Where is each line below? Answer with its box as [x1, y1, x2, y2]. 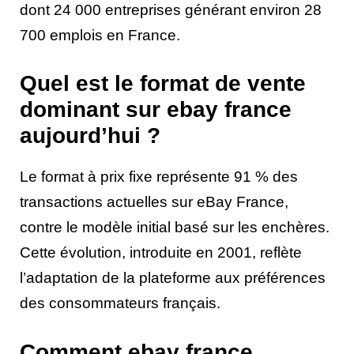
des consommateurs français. [20, 295, 220, 312]
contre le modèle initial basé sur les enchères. [20, 219, 330, 236]
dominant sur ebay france [20, 97, 292, 122]
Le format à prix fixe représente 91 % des [20, 168, 298, 186]
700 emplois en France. [20, 26, 180, 43]
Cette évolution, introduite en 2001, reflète [20, 244, 302, 262]
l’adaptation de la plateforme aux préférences [20, 269, 326, 287]
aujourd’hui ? [20, 123, 160, 149]
